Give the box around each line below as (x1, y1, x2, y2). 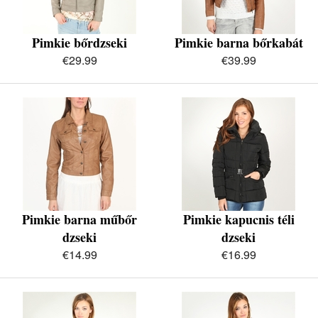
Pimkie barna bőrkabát (174, 33, 303, 53)
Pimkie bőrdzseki (32, 33, 127, 53)
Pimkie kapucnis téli (182, 210, 295, 229)
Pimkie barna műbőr (22, 210, 137, 229)
